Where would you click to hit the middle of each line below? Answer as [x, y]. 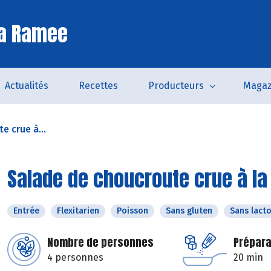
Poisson [132, 211]
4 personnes [75, 257]
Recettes [98, 86]
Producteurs [176, 86]
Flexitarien [78, 211]
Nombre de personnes [100, 242]
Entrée [26, 211]
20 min [248, 257]
